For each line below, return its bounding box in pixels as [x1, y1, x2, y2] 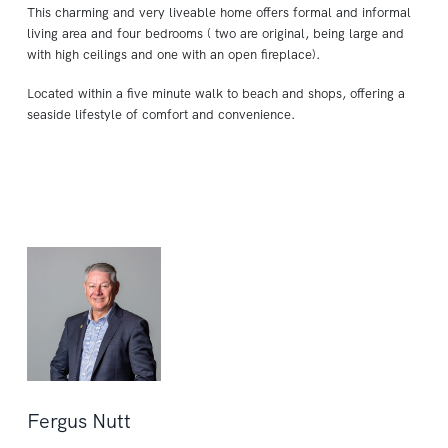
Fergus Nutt [27, 408, 131, 434]
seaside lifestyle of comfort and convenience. [27, 106, 295, 123]
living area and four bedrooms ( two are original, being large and [27, 25, 404, 42]
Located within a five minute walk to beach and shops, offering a [27, 85, 405, 102]
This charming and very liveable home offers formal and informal [27, 4, 411, 21]
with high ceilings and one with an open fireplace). [27, 46, 320, 63]
